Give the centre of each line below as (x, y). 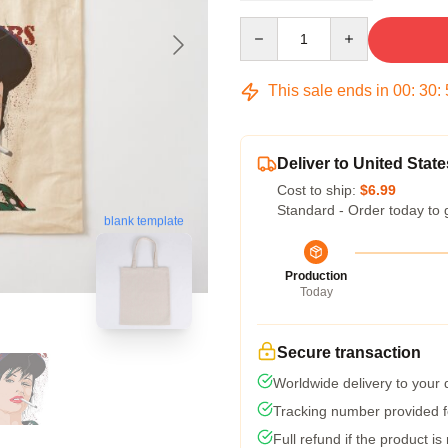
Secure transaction (349, 352)
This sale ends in (328, 90)
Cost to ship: (318, 190)
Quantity (265, 26)
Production (316, 276)
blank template (144, 221)
